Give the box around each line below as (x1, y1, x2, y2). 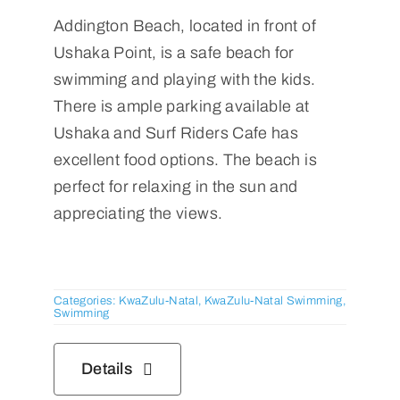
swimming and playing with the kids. (53, 71, 316, 89)
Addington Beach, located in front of (53, 17, 316, 36)
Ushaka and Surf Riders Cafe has (53, 124, 299, 143)
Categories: (53, 295, 120, 308)
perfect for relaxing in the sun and (53, 178, 298, 196)
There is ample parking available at (53, 97, 310, 116)
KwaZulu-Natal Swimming (204, 295, 343, 308)
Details (80, 360, 132, 379)
